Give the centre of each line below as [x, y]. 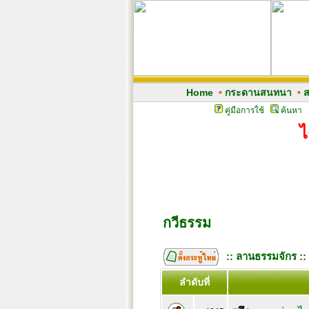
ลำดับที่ [194, 282]
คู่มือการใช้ [244, 110]
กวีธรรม [187, 223]
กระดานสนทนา [258, 92]
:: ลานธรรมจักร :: [266, 256]
